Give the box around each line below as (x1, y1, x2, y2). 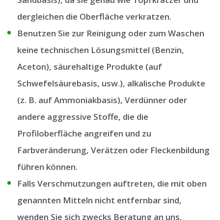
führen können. (17, 161, 78, 172)
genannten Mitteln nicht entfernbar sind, (17, 194, 182, 206)
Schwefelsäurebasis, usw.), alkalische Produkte (17, 77, 205, 89)
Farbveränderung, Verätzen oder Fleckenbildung (17, 144, 210, 156)
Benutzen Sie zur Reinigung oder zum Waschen (17, 27, 204, 39)
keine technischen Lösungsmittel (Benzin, (17, 44, 184, 55)
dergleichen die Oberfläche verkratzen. (17, 10, 171, 22)
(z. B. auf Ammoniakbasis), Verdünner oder (17, 94, 187, 106)
